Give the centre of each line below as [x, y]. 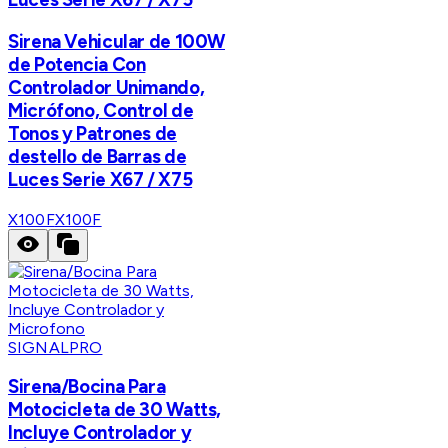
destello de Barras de [97, 156]
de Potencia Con [77, 64]
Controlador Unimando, [106, 87]
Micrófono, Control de [101, 110]
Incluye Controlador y [100, 433]
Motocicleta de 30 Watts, [115, 410]
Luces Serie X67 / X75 [100, 179]
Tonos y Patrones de [92, 133]
